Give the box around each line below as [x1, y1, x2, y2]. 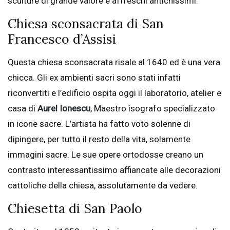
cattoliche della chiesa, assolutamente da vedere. [8, 180, 198, 191]
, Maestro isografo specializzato [90, 103, 215, 114]
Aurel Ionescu [35, 103, 90, 114]
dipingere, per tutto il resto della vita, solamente [8, 134, 190, 145]
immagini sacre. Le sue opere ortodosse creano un [8, 149, 203, 160]
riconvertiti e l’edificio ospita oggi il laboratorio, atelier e [8, 88, 221, 99]
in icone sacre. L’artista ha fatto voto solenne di [8, 119, 190, 129]
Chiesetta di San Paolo [8, 200, 142, 217]
